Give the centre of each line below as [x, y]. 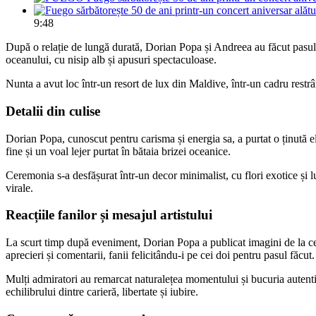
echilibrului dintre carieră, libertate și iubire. [102, 292]
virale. [19, 188]
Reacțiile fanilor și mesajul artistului [109, 215]
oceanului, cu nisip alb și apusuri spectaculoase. [111, 60]
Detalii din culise [53, 111]
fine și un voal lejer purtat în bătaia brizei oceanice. [118, 151]
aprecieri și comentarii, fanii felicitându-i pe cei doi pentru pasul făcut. [160, 255]
